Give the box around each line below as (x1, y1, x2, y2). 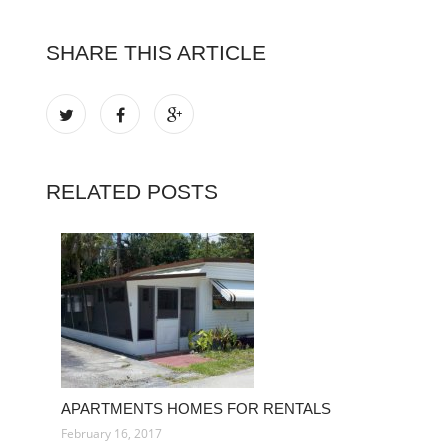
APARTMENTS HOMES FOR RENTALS (61, 400, 331, 417)
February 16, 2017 (61, 425, 162, 442)
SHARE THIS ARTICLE (46, 41, 266, 64)
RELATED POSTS (46, 180, 218, 203)
